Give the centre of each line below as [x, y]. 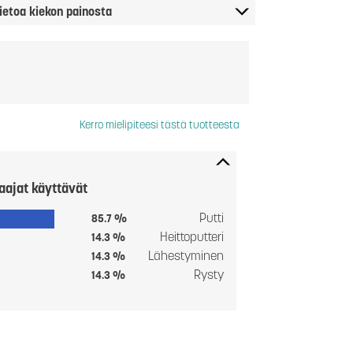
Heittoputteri [192, 238]
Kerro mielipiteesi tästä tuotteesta [160, 126]
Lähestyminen [186, 257]
